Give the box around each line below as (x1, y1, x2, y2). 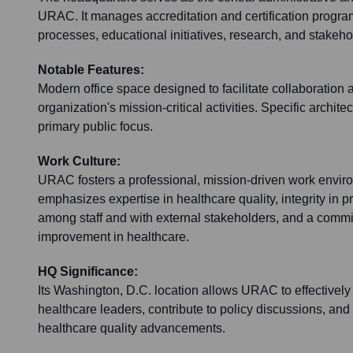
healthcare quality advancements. (38, 321, 225, 336)
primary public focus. (38, 120, 153, 134)
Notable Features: (38, 63, 144, 77)
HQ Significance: (38, 265, 138, 279)
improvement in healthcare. (38, 230, 189, 244)
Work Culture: (38, 154, 121, 169)
